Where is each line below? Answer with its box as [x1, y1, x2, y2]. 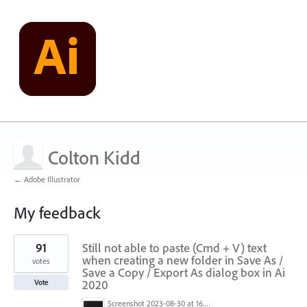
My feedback [14, 202, 100, 223]
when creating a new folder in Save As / [82, 252, 283, 268]
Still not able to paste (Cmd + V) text [82, 240, 267, 256]
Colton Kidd [48, 145, 140, 169]
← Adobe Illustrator [14, 174, 80, 184]
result [14, 243, 34, 255]
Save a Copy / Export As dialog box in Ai [82, 265, 285, 280]
